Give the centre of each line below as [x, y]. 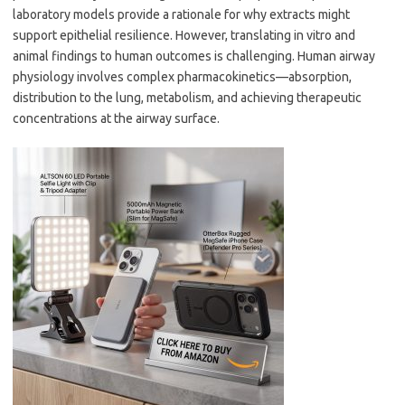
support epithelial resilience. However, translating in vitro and [184, 35]
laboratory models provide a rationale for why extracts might [181, 14]
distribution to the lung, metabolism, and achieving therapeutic [187, 98]
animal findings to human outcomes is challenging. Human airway [194, 56]
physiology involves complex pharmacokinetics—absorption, [182, 77]
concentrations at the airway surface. [116, 118]
